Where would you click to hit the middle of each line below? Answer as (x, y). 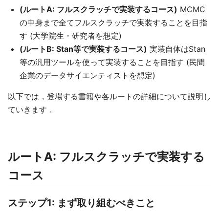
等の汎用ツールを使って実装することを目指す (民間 (112, 62)
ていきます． (31, 109)
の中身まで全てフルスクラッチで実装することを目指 (113, 22)
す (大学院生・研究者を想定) (71, 35)
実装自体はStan (176, 49)
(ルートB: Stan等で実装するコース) (83, 49)
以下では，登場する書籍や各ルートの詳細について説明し (109, 96)
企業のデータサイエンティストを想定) (88, 75)
